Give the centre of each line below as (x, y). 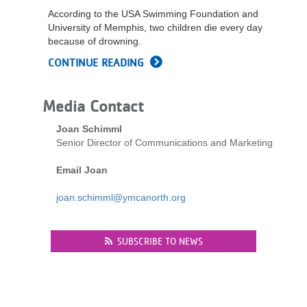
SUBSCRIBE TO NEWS (160, 241)
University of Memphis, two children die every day (155, 27)
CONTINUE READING (96, 63)
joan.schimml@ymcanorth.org (121, 197)
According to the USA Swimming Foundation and (153, 14)
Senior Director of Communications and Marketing (164, 143)
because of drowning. (95, 41)
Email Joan (82, 170)
